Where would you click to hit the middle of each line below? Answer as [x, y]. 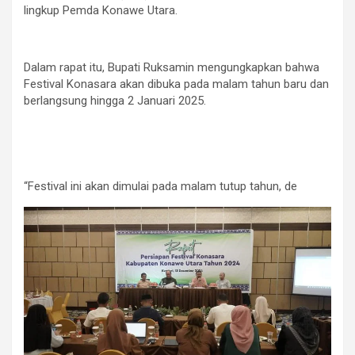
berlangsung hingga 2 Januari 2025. [115, 100]
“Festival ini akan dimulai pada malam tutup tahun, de [160, 186]
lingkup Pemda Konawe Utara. [101, 10]
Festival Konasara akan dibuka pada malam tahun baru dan [176, 84]
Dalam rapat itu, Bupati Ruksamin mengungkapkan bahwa [172, 67]
